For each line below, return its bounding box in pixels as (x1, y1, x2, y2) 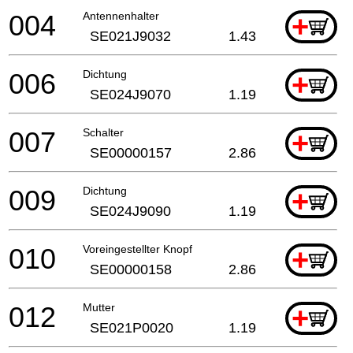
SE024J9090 (90, 203, 171, 219)
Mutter (83, 300, 115, 314)
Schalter (83, 125, 124, 139)
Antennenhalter (83, 9, 159, 22)
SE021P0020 (90, 319, 173, 336)
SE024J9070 (90, 86, 171, 102)
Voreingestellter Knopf (83, 242, 192, 255)
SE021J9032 (90, 28, 171, 44)
